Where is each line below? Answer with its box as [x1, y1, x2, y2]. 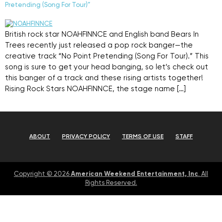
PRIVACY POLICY [62, 134, 110, 140]
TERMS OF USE [122, 134, 164, 140]
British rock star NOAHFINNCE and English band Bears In [5, 30, 199, 38]
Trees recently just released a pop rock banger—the [5, 41, 193, 49]
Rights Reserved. [85, 180, 137, 187]
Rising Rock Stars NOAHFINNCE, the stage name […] [5, 85, 186, 93]
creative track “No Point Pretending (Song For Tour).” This [5, 52, 209, 60]
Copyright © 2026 [14, 171, 71, 178]
